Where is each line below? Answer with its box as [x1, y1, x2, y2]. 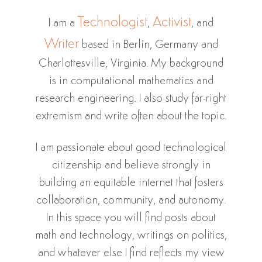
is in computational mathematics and [49, 75, 213, 87]
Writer [44, 37, 79, 51]
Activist [153, 15, 191, 30]
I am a [49, 18, 78, 29]
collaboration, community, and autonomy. [36, 195, 226, 206]
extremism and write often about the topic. [35, 111, 227, 122]
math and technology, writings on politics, [35, 230, 227, 242]
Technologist [78, 15, 147, 30]
